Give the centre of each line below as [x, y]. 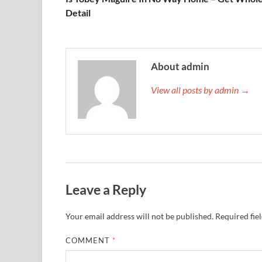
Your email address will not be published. [139, 216]
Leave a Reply [106, 189]
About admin [180, 66]
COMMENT [89, 241]
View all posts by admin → [200, 89]
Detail [78, 12]
